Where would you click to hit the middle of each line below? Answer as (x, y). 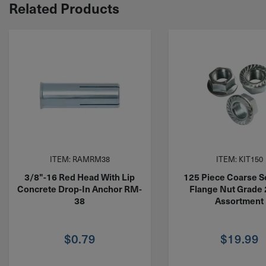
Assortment (240, 201)
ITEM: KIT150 (239, 159)
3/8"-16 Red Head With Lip (80, 177)
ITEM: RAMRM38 (80, 159)
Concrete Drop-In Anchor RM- (80, 189)
